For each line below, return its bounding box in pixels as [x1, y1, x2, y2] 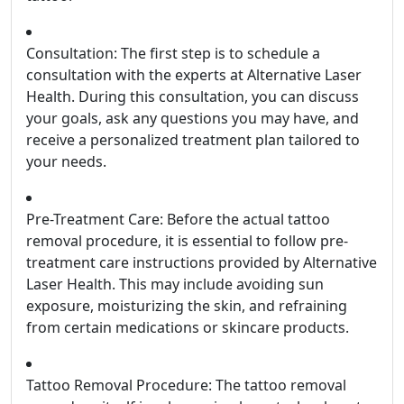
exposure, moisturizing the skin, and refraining [26, 296, 347, 317]
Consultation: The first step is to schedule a [26, 43, 320, 64]
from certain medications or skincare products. [26, 317, 349, 338]
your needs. [26, 151, 106, 172]
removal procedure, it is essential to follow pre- [26, 231, 348, 252]
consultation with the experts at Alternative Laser [26, 65, 362, 86]
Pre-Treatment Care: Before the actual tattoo [26, 209, 330, 230]
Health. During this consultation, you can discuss [26, 87, 359, 107]
